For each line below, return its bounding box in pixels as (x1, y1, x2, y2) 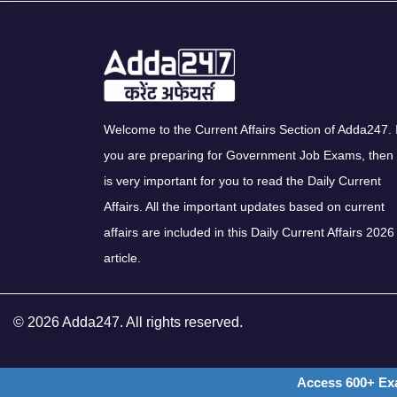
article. (104, 251, 141, 266)
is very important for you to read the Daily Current (104, 174, 381, 189)
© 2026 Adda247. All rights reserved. (13, 315, 243, 331)
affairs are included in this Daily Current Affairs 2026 (104, 225, 394, 240)
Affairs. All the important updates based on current (104, 199, 385, 214)
